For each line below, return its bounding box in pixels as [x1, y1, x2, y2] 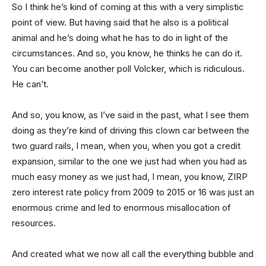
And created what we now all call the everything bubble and [12, 248, 254, 259]
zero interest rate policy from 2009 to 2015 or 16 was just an [12, 186, 254, 198]
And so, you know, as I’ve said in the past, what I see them [12, 109, 249, 121]
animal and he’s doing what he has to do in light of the [12, 31, 228, 43]
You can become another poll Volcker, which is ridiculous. [12, 62, 245, 74]
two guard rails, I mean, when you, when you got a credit [12, 140, 240, 151]
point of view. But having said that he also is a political [12, 16, 229, 28]
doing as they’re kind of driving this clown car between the [12, 124, 249, 136]
